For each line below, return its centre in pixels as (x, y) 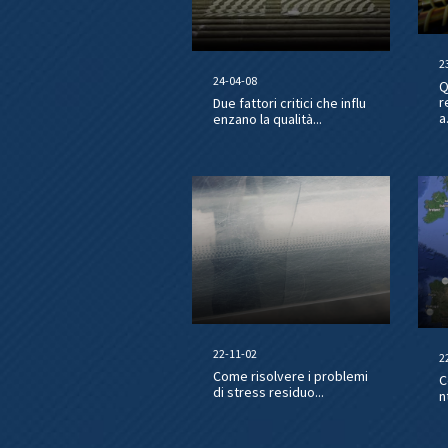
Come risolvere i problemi (290, 376)
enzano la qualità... (267, 118)
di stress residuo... (268, 392)
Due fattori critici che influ (289, 102)
